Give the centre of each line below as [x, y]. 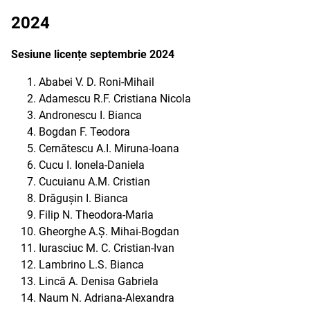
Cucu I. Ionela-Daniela [92, 165]
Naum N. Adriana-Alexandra [107, 298]
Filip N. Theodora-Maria [96, 215]
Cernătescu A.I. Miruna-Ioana [109, 148]
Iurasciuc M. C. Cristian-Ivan [107, 248]
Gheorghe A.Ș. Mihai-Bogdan [109, 231]
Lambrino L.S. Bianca [91, 265]
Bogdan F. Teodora [84, 132]
